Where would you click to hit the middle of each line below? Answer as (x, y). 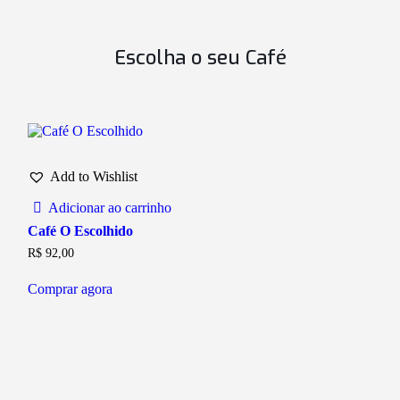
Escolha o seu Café (200, 57)
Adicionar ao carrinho (109, 207)
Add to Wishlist (94, 176)
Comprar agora (71, 288)
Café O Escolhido (81, 230)
